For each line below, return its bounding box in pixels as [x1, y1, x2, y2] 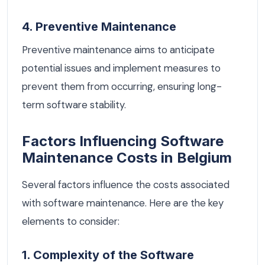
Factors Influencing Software [22, 132, 224, 150]
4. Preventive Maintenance [22, 19, 176, 34]
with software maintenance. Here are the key [22, 196, 224, 210]
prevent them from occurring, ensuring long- [22, 80, 222, 93]
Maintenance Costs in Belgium [22, 149, 232, 167]
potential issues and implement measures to [22, 62, 221, 75]
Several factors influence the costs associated [22, 178, 230, 192]
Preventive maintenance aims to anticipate [22, 43, 215, 57]
